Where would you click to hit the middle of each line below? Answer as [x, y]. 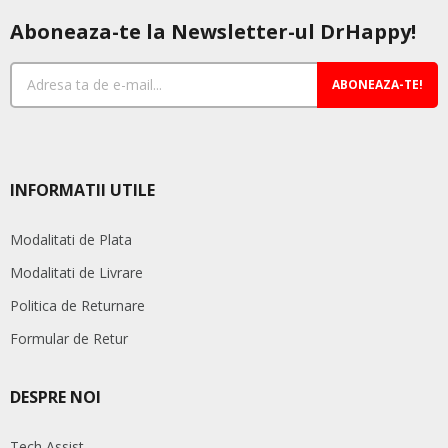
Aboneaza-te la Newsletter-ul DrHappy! [213, 31]
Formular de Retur [69, 338]
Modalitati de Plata [71, 239]
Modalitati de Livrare [76, 272]
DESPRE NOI [55, 396]
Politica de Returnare [77, 305]
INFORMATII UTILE [82, 189]
